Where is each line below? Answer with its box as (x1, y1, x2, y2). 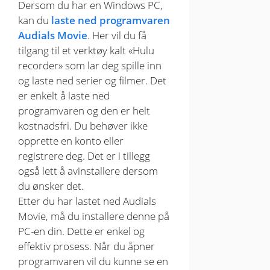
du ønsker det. (18, 179, 84, 193)
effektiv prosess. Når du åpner (18, 239, 155, 254)
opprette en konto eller (18, 134, 124, 148)
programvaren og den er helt (18, 104, 150, 118)
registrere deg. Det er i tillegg (18, 149, 150, 163)
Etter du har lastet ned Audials (18, 194, 156, 209)
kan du (18, 13, 51, 28)
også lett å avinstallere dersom (18, 164, 158, 178)
